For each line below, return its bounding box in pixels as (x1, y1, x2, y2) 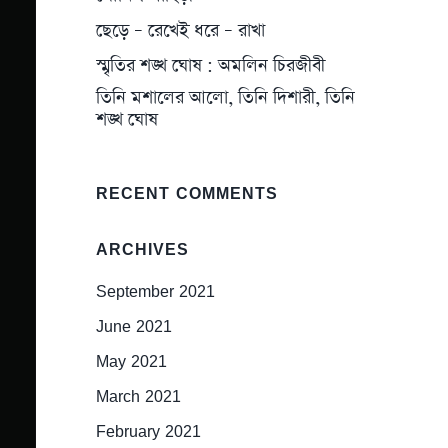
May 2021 (96, 349, 168, 373)
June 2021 (96, 314, 173, 338)
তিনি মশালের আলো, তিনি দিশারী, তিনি (96, 86, 356, 110)
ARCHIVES (96, 237, 190, 261)
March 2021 (96, 384, 182, 408)
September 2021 (96, 279, 216, 303)
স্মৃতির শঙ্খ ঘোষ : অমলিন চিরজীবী (96, 54, 326, 78)
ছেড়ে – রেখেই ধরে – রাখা (96, 19, 266, 43)
